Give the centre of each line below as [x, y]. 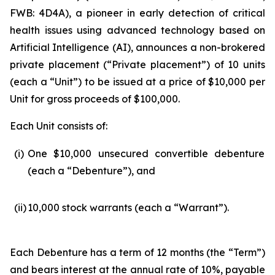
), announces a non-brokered [196, 47]
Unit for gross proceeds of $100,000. [95, 99]
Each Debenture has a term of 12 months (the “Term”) [137, 252]
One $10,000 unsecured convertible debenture [146, 153]
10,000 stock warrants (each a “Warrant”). [128, 207]
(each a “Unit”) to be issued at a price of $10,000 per [137, 82]
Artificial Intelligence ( [63, 47]
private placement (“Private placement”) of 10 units [137, 64]
